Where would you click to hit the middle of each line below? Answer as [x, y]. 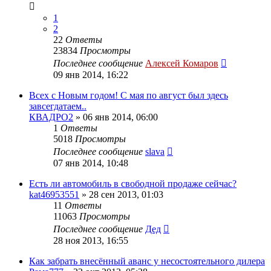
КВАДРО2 [51, 117]
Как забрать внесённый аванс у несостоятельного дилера [147, 261]
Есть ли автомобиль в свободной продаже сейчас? [133, 183]
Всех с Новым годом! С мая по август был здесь [129, 95]
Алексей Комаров [182, 63]
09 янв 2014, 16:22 [91, 74]
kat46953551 [54, 194]
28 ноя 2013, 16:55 [91, 240]
